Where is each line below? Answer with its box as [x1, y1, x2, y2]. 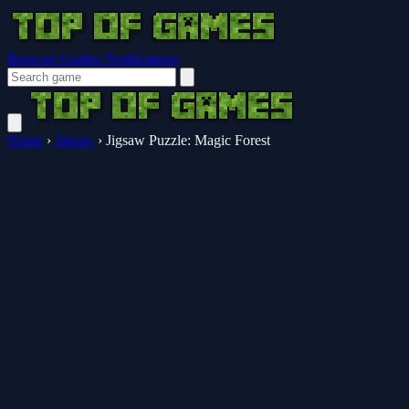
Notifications [105, 51, 179, 67]
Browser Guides [7, 51, 105, 67]
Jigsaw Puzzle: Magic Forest [106, 132, 270, 148]
